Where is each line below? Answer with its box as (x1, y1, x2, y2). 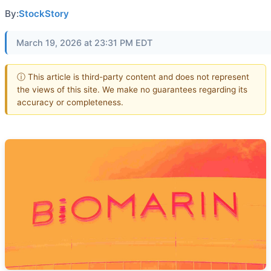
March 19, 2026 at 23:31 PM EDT (16, 38, 152, 48)
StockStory (19, 8, 69, 19)
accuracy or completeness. (17, 97, 123, 107)
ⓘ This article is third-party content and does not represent (17, 71, 249, 82)
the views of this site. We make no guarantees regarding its (17, 84, 247, 94)
